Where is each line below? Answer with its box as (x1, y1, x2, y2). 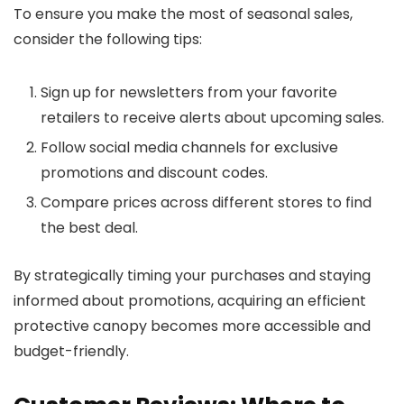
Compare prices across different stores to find (41, 191, 372, 213)
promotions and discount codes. (41, 161, 268, 183)
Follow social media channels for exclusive (41, 136, 338, 158)
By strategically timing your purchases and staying (14, 264, 371, 286)
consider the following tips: (14, 28, 202, 50)
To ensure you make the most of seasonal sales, (14, 3, 353, 24)
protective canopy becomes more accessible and (14, 315, 371, 336)
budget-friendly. (14, 340, 129, 362)
